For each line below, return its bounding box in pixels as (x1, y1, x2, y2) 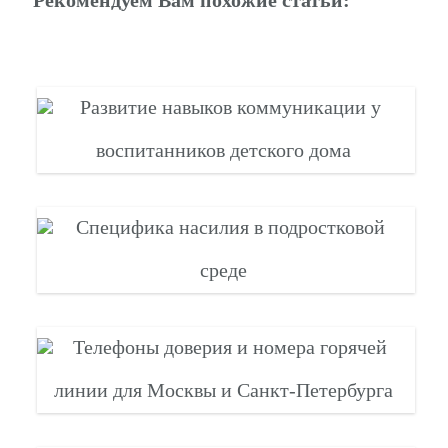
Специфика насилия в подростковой (75, 215, 385, 238)
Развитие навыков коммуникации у (79, 95, 381, 118)
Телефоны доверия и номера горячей (73, 335, 388, 358)
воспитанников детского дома (96, 138, 352, 161)
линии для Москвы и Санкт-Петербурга (54, 378, 394, 401)
